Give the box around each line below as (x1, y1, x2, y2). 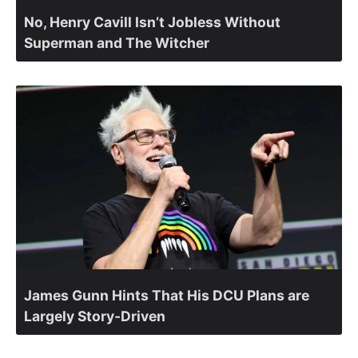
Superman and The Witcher (24, 34, 209, 52)
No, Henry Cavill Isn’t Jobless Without (24, 14, 280, 31)
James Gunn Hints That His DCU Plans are (24, 286, 309, 304)
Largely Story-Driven (24, 307, 165, 324)
